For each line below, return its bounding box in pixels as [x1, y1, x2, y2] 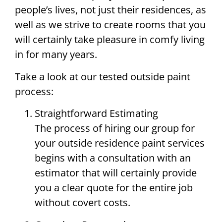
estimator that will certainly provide [35, 166, 197, 180]
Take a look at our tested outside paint [15, 69, 190, 83]
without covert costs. [35, 196, 130, 210]
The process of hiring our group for [35, 121, 195, 135]
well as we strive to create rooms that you [15, 18, 206, 32]
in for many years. [15, 48, 97, 61]
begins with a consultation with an [35, 151, 191, 165]
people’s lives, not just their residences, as [15, 3, 206, 17]
